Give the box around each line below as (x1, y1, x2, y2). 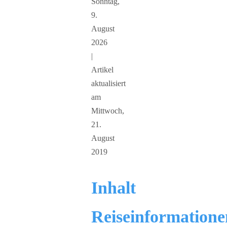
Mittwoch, (91, 106, 124, 116)
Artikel (91, 65, 113, 74)
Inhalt (91, 178, 136, 197)
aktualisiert (91, 79, 126, 88)
